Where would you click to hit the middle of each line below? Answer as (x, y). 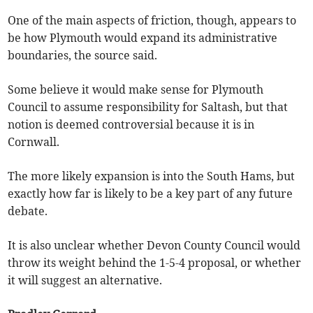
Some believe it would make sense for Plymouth (136, 90)
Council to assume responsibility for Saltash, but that (148, 107)
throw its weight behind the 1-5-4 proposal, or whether (155, 263)
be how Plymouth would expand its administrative (143, 38)
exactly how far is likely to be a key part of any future (151, 194)
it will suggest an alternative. (85, 281)
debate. (28, 211)
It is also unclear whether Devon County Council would (154, 246)
